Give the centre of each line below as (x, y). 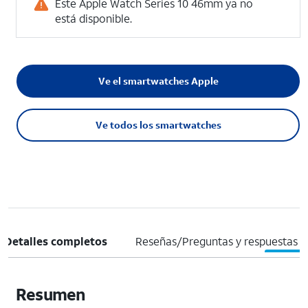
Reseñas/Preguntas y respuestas (216, 241)
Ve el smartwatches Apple (158, 81)
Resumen (51, 294)
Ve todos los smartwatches (158, 125)
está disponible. (93, 18)
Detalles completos (55, 241)
